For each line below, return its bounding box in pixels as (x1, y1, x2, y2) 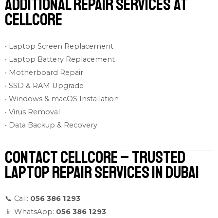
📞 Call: (5, 194, 30, 203)
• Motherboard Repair (5, 68, 83, 77)
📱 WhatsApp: (5, 207, 56, 217)
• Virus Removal (5, 107, 60, 116)
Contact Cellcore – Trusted (5, 146, 185, 168)
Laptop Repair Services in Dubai (5, 162, 199, 183)
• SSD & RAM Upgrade (5, 81, 84, 90)
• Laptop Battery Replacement (5, 54, 115, 64)
